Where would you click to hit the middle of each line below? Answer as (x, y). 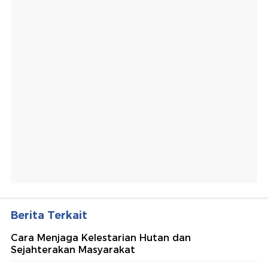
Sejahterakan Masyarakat (73, 250)
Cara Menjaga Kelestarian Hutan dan (101, 238)
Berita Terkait (49, 216)
